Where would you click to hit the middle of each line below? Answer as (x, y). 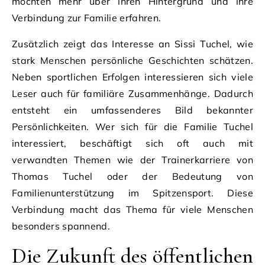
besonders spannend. (61, 226)
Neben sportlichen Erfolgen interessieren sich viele (132, 77)
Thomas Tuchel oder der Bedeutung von (132, 176)
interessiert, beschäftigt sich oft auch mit (132, 143)
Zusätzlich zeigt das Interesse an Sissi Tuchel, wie (132, 43)
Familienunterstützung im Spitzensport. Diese (132, 193)
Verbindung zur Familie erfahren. (87, 17)
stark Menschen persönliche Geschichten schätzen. (132, 60)
